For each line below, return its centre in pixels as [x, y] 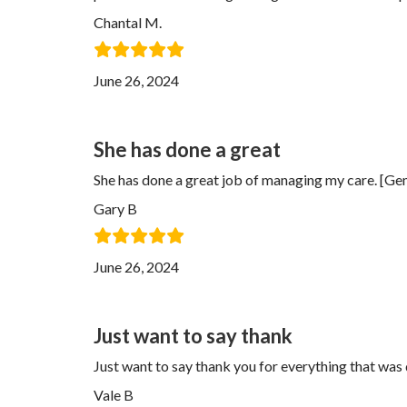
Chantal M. [128, 22]
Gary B [115, 208]
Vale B [114, 395]
